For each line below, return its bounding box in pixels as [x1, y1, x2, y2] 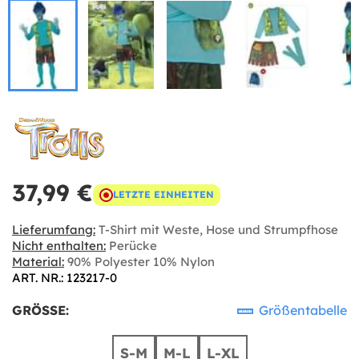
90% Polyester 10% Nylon [64, 253, 215, 269]
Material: [12, 253, 64, 269]
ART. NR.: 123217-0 [12, 269, 117, 285]
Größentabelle [256, 301, 347, 318]
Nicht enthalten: [12, 237, 106, 253]
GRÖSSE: [12, 301, 66, 318]
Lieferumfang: [12, 221, 95, 237]
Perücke [106, 237, 157, 253]
